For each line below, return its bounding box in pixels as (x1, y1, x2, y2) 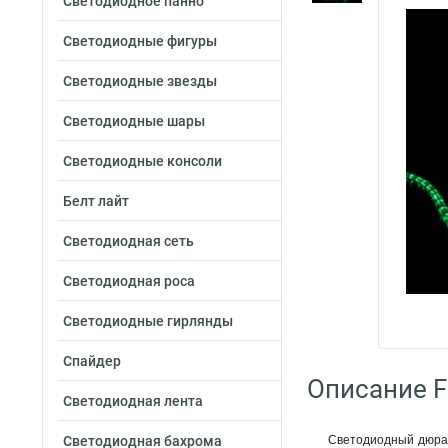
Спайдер (63, 353, 121, 369)
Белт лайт (63, 193, 129, 209)
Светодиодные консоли (63, 153, 222, 169)
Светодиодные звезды (63, 73, 217, 89)
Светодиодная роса (63, 273, 195, 289)
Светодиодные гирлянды (63, 313, 233, 329)
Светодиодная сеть (63, 233, 194, 249)
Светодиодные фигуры (63, 33, 217, 49)
